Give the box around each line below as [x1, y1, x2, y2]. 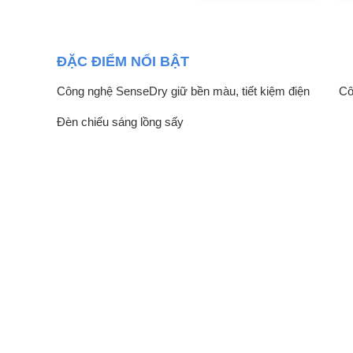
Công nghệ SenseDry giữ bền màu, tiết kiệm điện [57, 84, 310, 98]
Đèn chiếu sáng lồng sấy [57, 115, 184, 129]
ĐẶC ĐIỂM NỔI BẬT [57, 54, 189, 70]
